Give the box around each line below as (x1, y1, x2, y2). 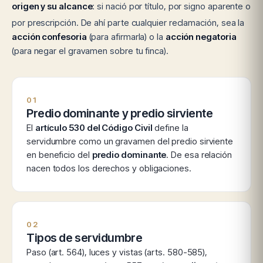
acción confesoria (12, 31, 87, 42)
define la (152, 122, 188, 133)
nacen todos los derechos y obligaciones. (26, 163, 191, 174)
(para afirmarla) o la (86, 31, 166, 42)
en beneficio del (26, 149, 92, 160)
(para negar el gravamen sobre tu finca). (12, 45, 168, 56)
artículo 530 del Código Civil (35, 122, 153, 133)
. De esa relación (166, 149, 232, 160)
